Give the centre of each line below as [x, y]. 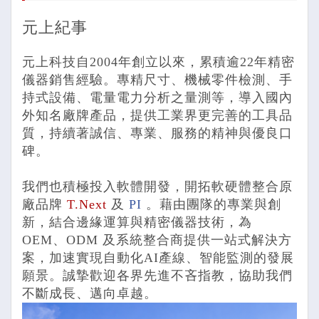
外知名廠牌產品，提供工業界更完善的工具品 [157, 115]
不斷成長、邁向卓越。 [90, 293]
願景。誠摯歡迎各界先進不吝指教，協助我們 [157, 275]
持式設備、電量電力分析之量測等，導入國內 [157, 97]
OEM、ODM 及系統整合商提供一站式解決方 [157, 240]
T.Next [89, 204]
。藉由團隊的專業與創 [214, 204]
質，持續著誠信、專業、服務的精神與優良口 [157, 133]
